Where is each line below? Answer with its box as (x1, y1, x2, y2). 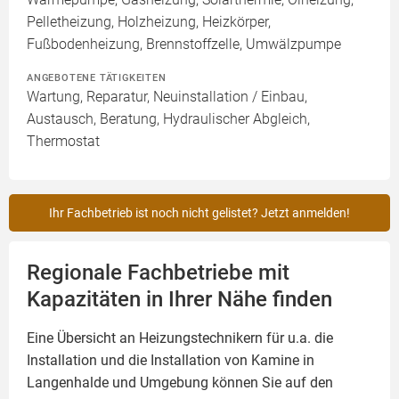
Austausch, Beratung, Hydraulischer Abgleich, (27, 110, 310, 127)
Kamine (251, 352, 299, 369)
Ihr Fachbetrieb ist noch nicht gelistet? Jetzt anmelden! (49, 206, 350, 220)
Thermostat (27, 133, 100, 150)
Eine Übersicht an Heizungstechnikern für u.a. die (27, 330, 333, 346)
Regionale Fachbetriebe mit (27, 260, 289, 285)
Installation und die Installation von (27, 352, 251, 369)
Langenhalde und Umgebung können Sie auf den (27, 374, 333, 391)
